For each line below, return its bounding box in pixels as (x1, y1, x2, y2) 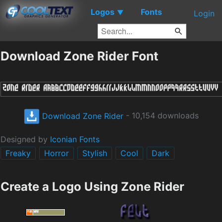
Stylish (82, 148, 107, 159)
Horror (44, 148, 69, 159)
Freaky (5, 148, 31, 159)
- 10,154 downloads (123, 111, 199, 121)
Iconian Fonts (50, 134, 100, 145)
